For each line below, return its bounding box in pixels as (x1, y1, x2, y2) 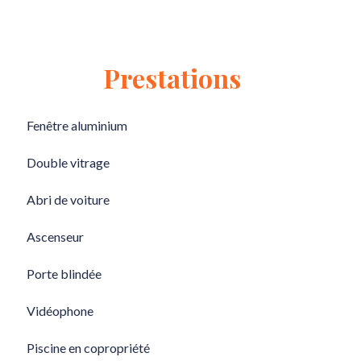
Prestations (104, 60, 241, 95)
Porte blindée (27, 266, 102, 281)
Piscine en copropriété (27, 340, 150, 355)
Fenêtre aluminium (27, 118, 127, 133)
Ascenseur (27, 229, 84, 244)
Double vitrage (27, 155, 110, 170)
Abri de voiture (27, 192, 110, 207)
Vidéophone (27, 303, 93, 318)
